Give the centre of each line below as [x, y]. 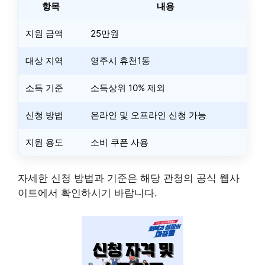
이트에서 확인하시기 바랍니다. [88, 193]
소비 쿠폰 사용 [119, 142]
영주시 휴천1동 [120, 60]
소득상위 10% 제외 [128, 88]
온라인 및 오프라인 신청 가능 [148, 115]
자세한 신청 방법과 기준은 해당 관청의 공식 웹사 [129, 178]
